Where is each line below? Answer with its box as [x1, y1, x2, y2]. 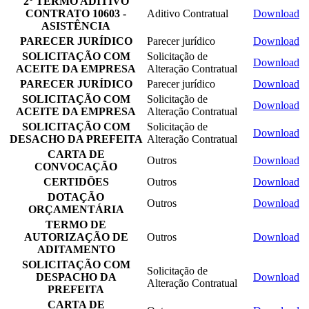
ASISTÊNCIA [41, 19, 110, 32]
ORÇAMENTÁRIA [28, 203, 124, 215]
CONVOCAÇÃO [34, 160, 117, 172]
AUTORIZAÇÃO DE [23, 230, 128, 243]
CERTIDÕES [43, 175, 109, 188]
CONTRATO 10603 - [26, 7, 126, 19]
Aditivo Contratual [147, 7, 228, 19]
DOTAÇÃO [48, 190, 104, 203]
